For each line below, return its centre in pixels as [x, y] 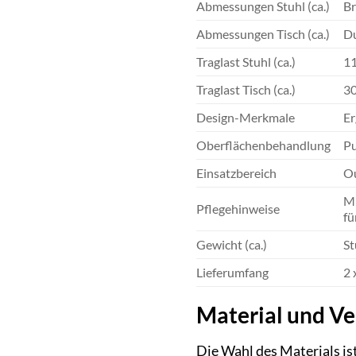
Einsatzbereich [236, 172]
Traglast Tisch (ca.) [246, 89]
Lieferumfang [232, 272]
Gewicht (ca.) [232, 244]
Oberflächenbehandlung [263, 145]
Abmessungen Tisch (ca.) [263, 33]
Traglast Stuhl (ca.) [246, 61]
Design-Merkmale [246, 117]
